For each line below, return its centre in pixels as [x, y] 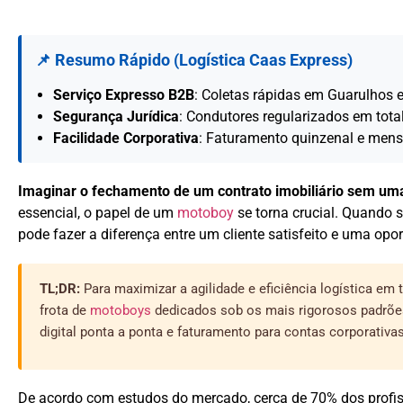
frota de [65, 310]
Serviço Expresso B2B [124, 94]
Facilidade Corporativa [126, 138]
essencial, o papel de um [98, 212]
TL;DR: [60, 288]
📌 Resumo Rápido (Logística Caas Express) [194, 60]
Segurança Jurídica [116, 116]
